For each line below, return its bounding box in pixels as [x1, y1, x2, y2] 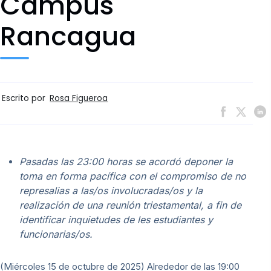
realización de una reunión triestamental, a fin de [19, 198, 241, 211]
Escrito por [2, 92, 48, 104]
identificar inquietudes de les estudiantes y [19, 213, 213, 226]
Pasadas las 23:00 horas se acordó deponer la [19, 155, 233, 168]
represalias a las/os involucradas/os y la [19, 184, 203, 197]
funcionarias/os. [19, 227, 93, 240]
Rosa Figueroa [50, 93, 108, 105]
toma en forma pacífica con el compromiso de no [19, 169, 246, 182]
